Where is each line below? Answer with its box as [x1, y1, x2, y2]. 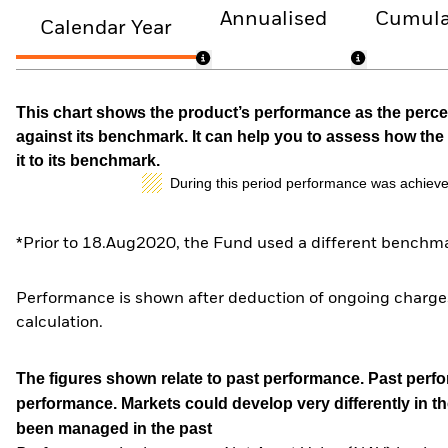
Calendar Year [40, 19, 172, 39]
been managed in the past [16, 419, 212, 437]
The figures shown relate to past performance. [16, 369, 368, 387]
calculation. [16, 315, 103, 332]
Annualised [220, 9, 328, 29]
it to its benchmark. [16, 151, 160, 169]
